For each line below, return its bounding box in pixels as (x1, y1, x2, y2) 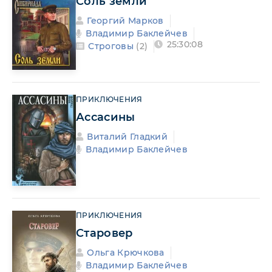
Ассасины (76, 110, 135, 124)
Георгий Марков (87, 15, 164, 26)
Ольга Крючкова (87, 247, 165, 258)
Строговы (88, 41, 134, 52)
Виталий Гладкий (87, 131, 168, 142)
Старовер (76, 226, 133, 240)
